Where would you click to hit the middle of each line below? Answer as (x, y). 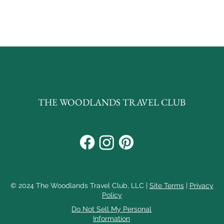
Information (112, 218)
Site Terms (166, 185)
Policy (112, 195)
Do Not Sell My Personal (112, 209)
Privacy (201, 185)
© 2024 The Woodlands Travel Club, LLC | (80, 185)
